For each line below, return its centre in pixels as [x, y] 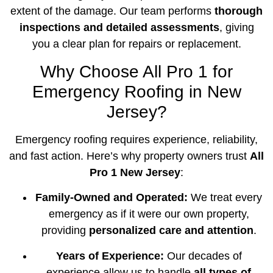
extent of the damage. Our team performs [112, 11]
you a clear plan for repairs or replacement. [136, 44]
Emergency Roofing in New [136, 91]
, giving [236, 28]
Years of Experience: [110, 256]
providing [65, 231]
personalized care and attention [171, 231]
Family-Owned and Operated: [112, 198]
